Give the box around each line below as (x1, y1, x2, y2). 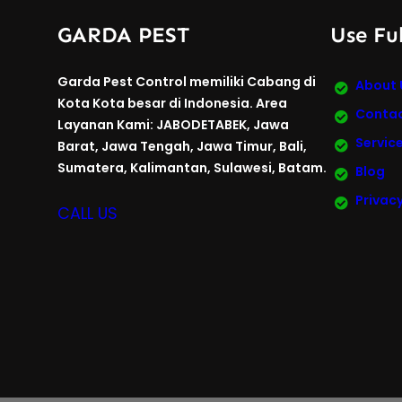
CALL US (57, 203, 118, 225)
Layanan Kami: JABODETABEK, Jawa (57, 116, 289, 135)
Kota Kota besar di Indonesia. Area (57, 94, 287, 113)
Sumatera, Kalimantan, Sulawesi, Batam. (57, 159, 327, 178)
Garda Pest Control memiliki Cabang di (57, 73, 316, 92)
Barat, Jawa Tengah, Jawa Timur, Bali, (57, 137, 307, 156)
